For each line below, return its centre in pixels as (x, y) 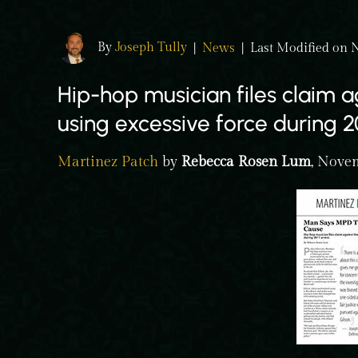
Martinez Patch (108, 162)
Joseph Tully (151, 47)
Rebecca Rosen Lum (246, 162)
